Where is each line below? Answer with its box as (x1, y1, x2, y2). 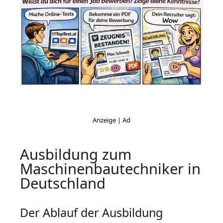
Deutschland (20, 173, 106, 194)
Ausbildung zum (20, 144, 131, 165)
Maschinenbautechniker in (20, 159, 201, 179)
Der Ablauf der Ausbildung (20, 205, 163, 221)
